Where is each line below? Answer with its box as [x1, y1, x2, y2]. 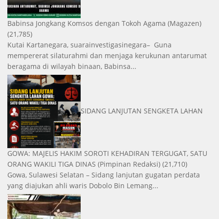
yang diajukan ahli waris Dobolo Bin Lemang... [7, 180, 158, 190]
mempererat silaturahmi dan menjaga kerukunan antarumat [7, 50, 207, 60]
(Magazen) [168, 18, 201, 28]
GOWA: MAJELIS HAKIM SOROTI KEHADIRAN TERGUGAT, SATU [7, 148, 207, 158]
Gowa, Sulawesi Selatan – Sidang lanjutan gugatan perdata [7, 170, 200, 179]
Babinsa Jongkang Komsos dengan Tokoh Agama [7, 18, 166, 28]
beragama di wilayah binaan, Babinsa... [7, 61, 136, 71]
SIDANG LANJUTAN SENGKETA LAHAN [81, 106, 203, 115]
